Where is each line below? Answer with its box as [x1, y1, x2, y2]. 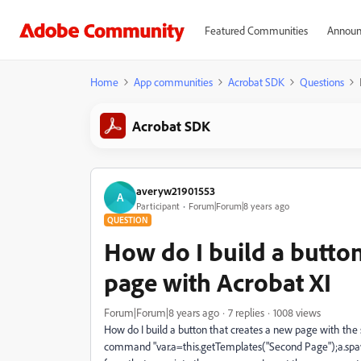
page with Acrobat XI [104, 266, 331, 298]
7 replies [228, 305, 264, 319]
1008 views [273, 305, 321, 319]
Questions [300, 75, 344, 89]
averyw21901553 [136, 183, 215, 197]
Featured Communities [204, 23, 308, 37]
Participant [136, 199, 180, 212]
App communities [134, 75, 213, 89]
